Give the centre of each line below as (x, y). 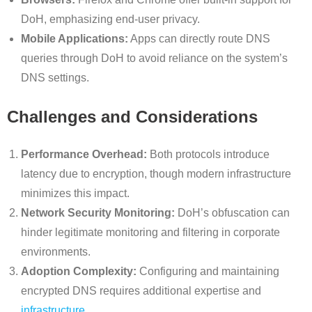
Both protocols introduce (208, 154)
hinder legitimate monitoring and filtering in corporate (150, 232)
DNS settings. (55, 77)
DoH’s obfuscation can (232, 212)
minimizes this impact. (75, 193)
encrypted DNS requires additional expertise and (141, 290)
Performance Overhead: (84, 154)
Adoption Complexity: (79, 271)
